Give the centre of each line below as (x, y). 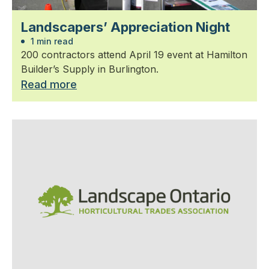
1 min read (51, 41)
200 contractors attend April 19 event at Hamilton (134, 54)
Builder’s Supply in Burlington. (90, 69)
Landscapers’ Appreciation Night (125, 27)
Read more (49, 84)
